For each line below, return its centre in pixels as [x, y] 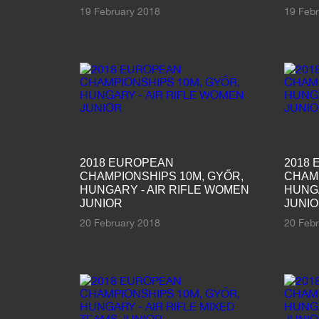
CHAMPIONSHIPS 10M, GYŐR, [161, 176]
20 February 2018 [120, 223]
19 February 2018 [120, 11]
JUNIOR [101, 203]
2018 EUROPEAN [126, 162]
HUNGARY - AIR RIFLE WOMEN [164, 189]
